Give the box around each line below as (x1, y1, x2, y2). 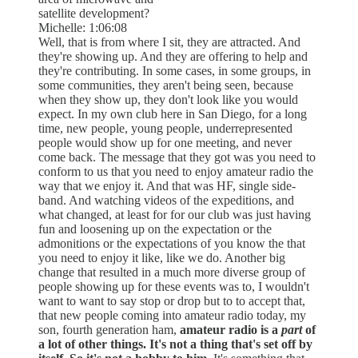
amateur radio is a (180, 322, 281, 336)
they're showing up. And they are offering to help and (38, 49, 308, 63)
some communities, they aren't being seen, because (38, 78, 293, 92)
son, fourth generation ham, (38, 322, 180, 336)
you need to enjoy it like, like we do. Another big (38, 250, 285, 265)
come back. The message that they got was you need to (38, 149, 316, 164)
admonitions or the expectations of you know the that (38, 236, 305, 250)
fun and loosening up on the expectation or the (38, 221, 272, 236)
